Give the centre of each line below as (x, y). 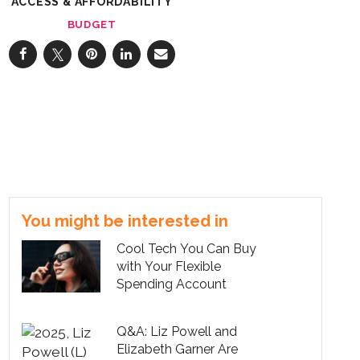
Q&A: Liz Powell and (177, 332)
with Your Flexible (169, 266)
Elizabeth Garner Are (178, 350)
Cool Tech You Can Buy (187, 248)
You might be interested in (125, 221)
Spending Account (172, 284)
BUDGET (92, 24)
